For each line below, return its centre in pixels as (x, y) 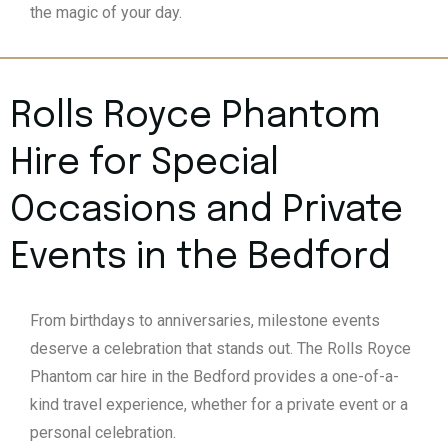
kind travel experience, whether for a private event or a (219, 405)
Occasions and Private (206, 211)
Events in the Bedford (200, 258)
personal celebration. (103, 433)
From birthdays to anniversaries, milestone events (205, 321)
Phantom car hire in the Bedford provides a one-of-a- (214, 377)
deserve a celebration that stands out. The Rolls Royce (220, 349)
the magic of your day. (106, 13)
